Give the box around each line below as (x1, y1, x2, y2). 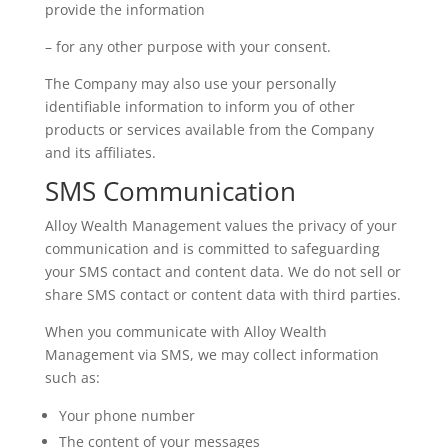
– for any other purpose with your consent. (44, 37, 331, 56)
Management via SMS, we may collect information (44, 345, 379, 364)
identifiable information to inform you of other (44, 97, 355, 116)
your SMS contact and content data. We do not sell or (44, 262, 401, 281)
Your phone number (58, 406, 195, 425)
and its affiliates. (44, 143, 156, 162)
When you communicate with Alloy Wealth (44, 322, 327, 341)
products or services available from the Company (44, 120, 374, 139)
